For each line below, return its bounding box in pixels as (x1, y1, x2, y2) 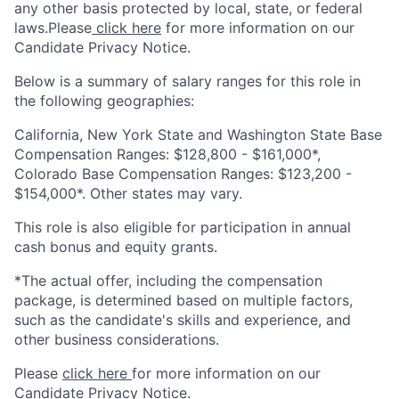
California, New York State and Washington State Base (14, 126, 382, 143)
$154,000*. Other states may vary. (14, 184, 242, 202)
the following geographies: (14, 92, 194, 110)
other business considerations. (14, 330, 219, 348)
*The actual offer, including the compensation (14, 272, 322, 289)
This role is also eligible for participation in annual (14, 218, 351, 236)
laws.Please (14, 19, 92, 37)
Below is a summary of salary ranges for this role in (14, 72, 361, 90)
